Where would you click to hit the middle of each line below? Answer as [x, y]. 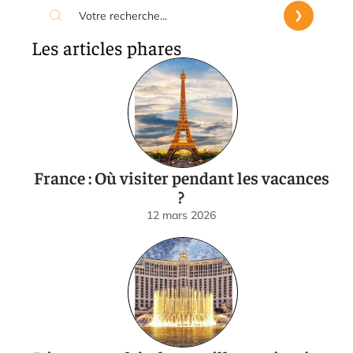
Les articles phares [107, 47]
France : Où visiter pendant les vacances [181, 177]
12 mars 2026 [181, 215]
